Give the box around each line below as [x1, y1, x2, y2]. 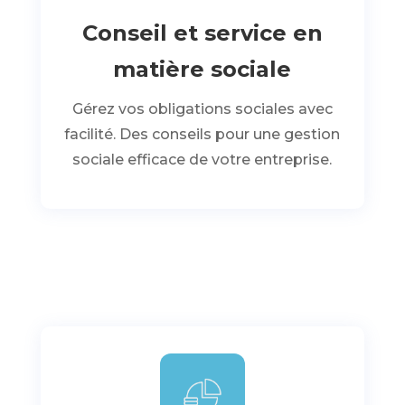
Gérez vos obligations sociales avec [71, 100, 333, 118]
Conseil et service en [81, 20, 323, 46]
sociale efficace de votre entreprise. [72, 151, 333, 168]
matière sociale [113, 56, 292, 82]
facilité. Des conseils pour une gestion [64, 126, 341, 143]
